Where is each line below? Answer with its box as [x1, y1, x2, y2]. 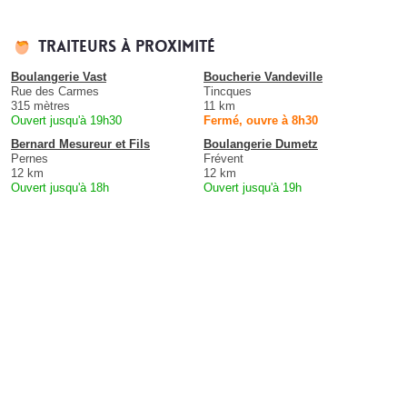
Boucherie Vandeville [203, 70, 323, 84]
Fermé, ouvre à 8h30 [203, 114, 318, 128]
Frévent [203, 152, 243, 166]
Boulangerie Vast [11, 70, 106, 84]
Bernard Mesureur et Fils [11, 137, 150, 152]
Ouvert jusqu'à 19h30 [11, 114, 122, 128]
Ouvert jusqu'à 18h [11, 181, 109, 195]
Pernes [11, 152, 48, 166]
